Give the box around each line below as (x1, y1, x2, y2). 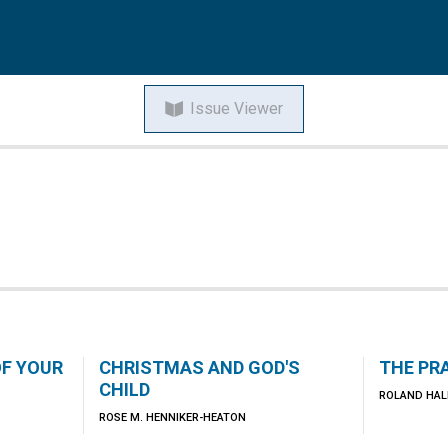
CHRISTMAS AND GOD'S (98, 357, 300, 378)
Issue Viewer (186, 99, 283, 118)
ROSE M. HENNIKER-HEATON (98, 411, 246, 424)
